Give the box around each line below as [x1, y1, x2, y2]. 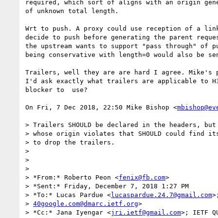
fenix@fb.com [119, 173, 165, 181]
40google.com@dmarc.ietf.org [33, 200, 138, 207]
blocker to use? [25, 86, 88, 93]
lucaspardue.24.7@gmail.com [111, 191, 212, 199]
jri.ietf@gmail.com [111, 208, 181, 216]
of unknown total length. [25, 7, 119, 15]
